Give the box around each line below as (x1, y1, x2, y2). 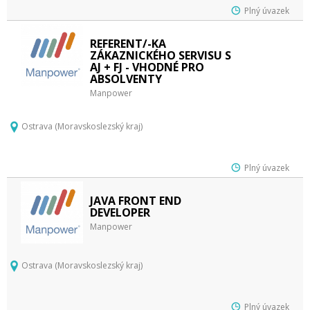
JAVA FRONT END (90, 193, 181, 208)
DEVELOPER (90, 205, 150, 220)
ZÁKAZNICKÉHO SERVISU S (90, 48, 231, 63)
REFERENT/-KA (90, 36, 166, 51)
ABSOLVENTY (90, 71, 162, 86)
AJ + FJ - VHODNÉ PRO (90, 60, 204, 75)
